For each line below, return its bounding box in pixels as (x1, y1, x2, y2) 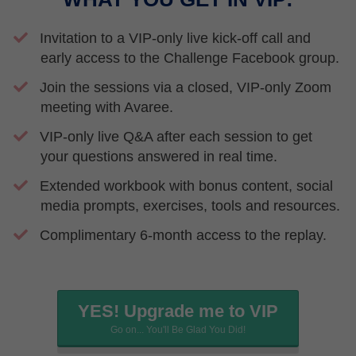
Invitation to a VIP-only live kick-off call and (40, 30, 311, 46)
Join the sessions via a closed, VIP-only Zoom (40, 79, 332, 95)
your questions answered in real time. (41, 149, 281, 164)
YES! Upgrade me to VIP (78, 301, 278, 321)
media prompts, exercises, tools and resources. (41, 198, 340, 214)
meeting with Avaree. (41, 99, 173, 115)
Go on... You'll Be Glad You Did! (110, 324, 246, 335)
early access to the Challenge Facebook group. (41, 50, 339, 66)
